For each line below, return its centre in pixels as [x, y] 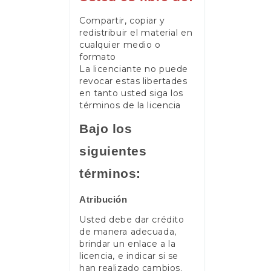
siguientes [113, 151]
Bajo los [106, 129]
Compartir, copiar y [122, 20]
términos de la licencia [130, 105]
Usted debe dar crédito [132, 220]
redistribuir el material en [136, 32]
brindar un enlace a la [128, 244]
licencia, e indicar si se [129, 256]
